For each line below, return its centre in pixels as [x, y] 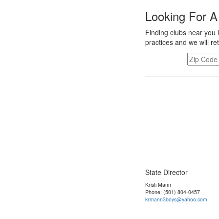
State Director [166, 172]
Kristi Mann [158, 185]
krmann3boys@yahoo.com [176, 199]
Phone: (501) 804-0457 [173, 192]
